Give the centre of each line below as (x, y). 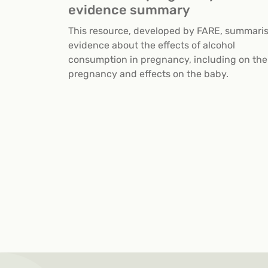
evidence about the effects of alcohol (152, 45)
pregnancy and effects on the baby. (148, 74)
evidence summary (129, 10)
